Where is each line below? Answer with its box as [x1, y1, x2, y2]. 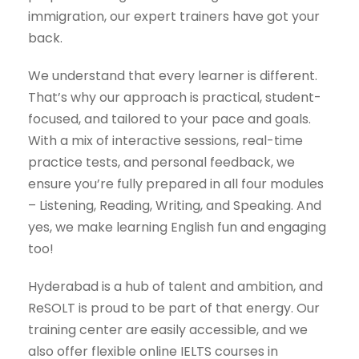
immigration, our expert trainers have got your [28, 7, 320, 26]
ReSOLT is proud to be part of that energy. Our [28, 299, 320, 318]
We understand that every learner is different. [28, 67, 317, 86]
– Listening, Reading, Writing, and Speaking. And [28, 196, 321, 216]
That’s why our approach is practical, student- [28, 88, 321, 107]
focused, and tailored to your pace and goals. [28, 110, 311, 129]
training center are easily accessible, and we [28, 321, 308, 340]
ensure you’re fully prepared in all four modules [28, 175, 324, 194]
